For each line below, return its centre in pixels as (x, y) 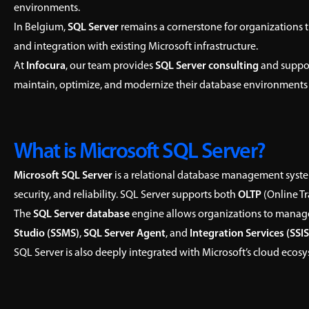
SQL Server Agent (124, 234)
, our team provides (110, 66)
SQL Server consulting (207, 66)
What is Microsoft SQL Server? (140, 152)
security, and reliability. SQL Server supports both (126, 195)
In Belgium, (41, 28)
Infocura (46, 66)
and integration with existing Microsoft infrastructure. (136, 47)
